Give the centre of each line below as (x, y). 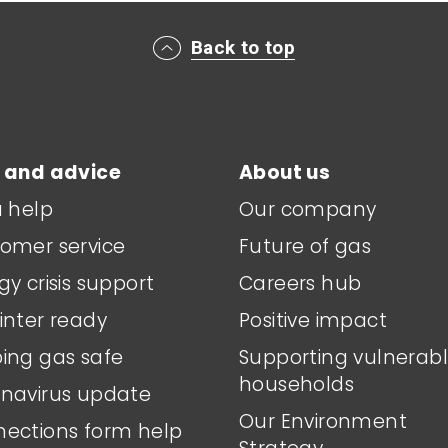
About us (285, 172)
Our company (308, 209)
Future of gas (305, 246)
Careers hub (300, 283)
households (297, 384)
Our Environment (323, 421)
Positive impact (313, 320)
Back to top (243, 47)
